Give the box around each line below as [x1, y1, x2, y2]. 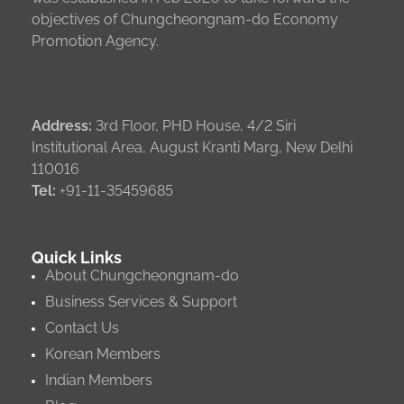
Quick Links [32, 247, 122, 267]
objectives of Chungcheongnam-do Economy [32, 10, 338, 28]
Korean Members [45, 344, 161, 363]
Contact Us [45, 318, 119, 336]
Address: [32, 116, 92, 134]
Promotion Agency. [32, 32, 159, 50]
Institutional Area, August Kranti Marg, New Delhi [32, 138, 353, 156]
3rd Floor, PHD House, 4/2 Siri [92, 116, 296, 134]
